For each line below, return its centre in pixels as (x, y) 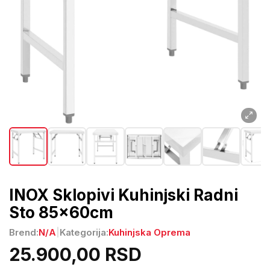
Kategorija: (84, 232)
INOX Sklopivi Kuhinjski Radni (124, 195)
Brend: (24, 232)
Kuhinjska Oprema (149, 232)
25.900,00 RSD (75, 255)
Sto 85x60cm (61, 212)
